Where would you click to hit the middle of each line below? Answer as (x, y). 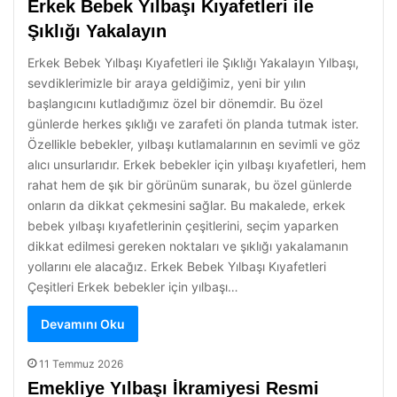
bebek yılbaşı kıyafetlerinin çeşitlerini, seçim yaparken (183, 226)
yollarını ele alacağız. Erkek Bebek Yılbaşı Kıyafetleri (177, 266)
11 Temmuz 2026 (81, 364)
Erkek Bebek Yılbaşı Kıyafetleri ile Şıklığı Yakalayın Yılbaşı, (193, 62)
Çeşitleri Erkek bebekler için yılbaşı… (133, 287)
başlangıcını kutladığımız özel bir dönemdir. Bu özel (175, 103)
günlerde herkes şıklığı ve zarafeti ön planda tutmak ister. (193, 124)
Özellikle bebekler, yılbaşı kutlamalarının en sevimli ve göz (194, 144)
